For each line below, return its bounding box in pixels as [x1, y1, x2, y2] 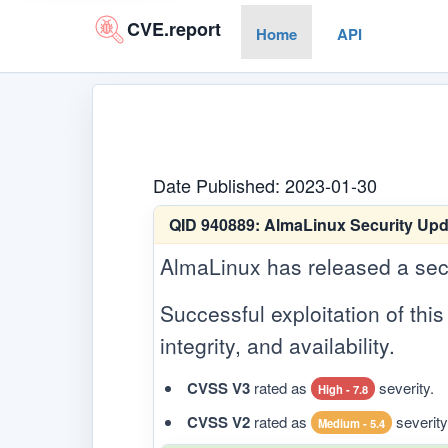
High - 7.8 [317, 380, 368, 397]
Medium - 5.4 [317, 414, 385, 431]
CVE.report [127, 16, 221, 42]
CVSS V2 [187, 410, 250, 433]
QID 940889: [169, 212, 260, 236]
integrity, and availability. [160, 329, 395, 360]
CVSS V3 [187, 376, 250, 399]
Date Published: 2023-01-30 [153, 171, 377, 198]
